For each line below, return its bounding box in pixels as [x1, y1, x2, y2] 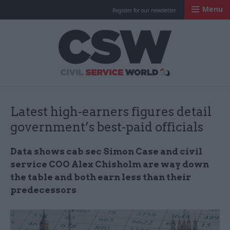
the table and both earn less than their [10, 172, 191, 182]
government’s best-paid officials [10, 120, 203, 135]
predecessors [10, 185, 76, 195]
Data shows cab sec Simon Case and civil [10, 146, 202, 157]
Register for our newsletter [112, 7, 176, 14]
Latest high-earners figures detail [10, 104, 212, 119]
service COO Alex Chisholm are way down [10, 159, 209, 169]
